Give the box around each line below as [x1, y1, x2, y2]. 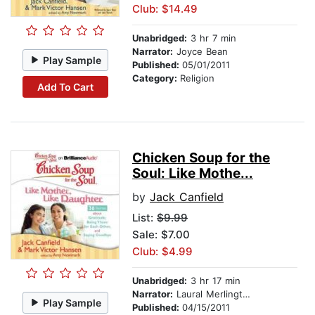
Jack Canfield [150, 190, 224, 205]
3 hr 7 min [187, 32, 236, 44]
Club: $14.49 [132, 2, 198, 16]
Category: [132, 72, 180, 84]
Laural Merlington [173, 288, 243, 300]
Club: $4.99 [132, 245, 193, 259]
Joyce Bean [173, 46, 228, 58]
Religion [180, 72, 214, 84]
